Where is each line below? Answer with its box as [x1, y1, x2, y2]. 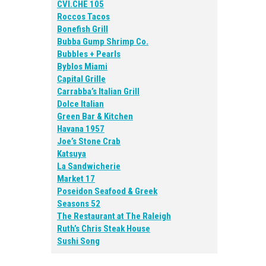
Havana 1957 [57, 123, 104, 134]
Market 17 [57, 173, 95, 184]
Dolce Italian [57, 99, 104, 109]
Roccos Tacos [57, 11, 110, 22]
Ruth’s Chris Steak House [57, 223, 150, 234]
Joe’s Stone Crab [57, 136, 121, 147]
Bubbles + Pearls [57, 49, 121, 59]
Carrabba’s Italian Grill [57, 86, 140, 97]
